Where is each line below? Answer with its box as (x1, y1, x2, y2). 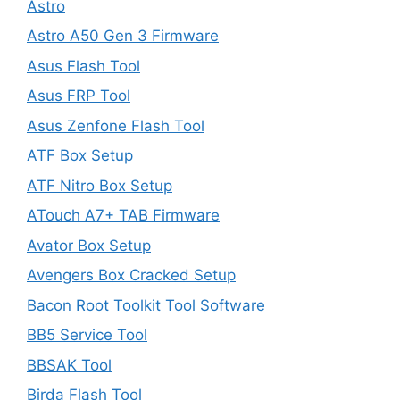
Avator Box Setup (27, 236, 151, 254)
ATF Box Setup (27, 146, 133, 164)
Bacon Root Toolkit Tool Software (27, 296, 265, 314)
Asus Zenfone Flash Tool (27, 116, 204, 135)
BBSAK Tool (27, 355, 112, 374)
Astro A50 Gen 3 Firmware (27, 27, 219, 45)
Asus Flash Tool (27, 56, 140, 75)
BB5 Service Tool (27, 326, 147, 344)
